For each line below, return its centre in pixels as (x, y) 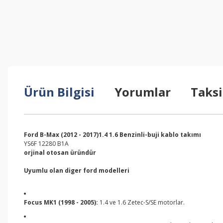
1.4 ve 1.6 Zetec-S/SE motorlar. (141, 202)
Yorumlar (143, 92)
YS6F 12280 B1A (46, 144)
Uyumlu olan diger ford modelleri (77, 170)
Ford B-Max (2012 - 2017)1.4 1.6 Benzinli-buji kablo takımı (112, 135)
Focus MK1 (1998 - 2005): (61, 202)
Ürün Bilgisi (59, 92)
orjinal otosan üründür (60, 153)
